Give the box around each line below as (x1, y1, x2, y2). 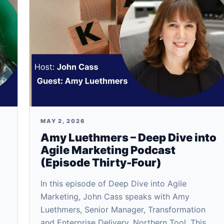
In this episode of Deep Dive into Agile (40, 178, 186, 188)
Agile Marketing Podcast (40, 143, 175, 156)
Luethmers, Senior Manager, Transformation (40, 204, 205, 214)
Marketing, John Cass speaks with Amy (40, 191, 189, 201)
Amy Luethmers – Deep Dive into (40, 131, 216, 144)
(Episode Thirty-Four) (40, 156, 161, 169)
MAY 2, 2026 (40, 117, 85, 124)
